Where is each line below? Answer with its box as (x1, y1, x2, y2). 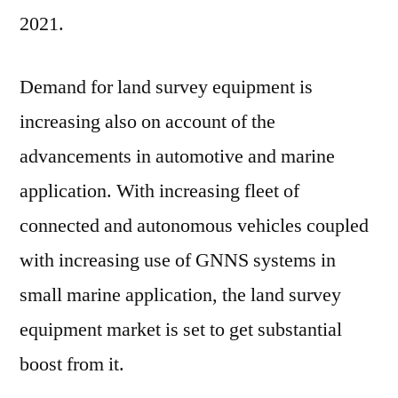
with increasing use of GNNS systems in (20, 248, 336, 273)
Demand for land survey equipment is (20, 75, 313, 99)
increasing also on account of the (20, 109, 275, 134)
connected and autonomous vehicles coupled (20, 213, 369, 238)
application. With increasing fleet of (20, 179, 299, 203)
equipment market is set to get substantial (20, 317, 342, 342)
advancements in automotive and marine (20, 144, 335, 169)
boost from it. (20, 352, 124, 377)
